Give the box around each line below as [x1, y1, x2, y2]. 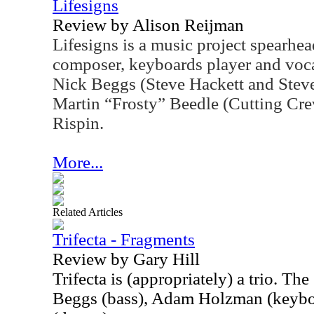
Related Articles [53, 206, 123, 218]
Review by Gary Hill [53, 250, 200, 268]
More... [53, 153, 103, 172]
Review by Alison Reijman [53, 15, 244, 34]
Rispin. [53, 114, 104, 132]
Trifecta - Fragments [53, 230, 195, 249]
